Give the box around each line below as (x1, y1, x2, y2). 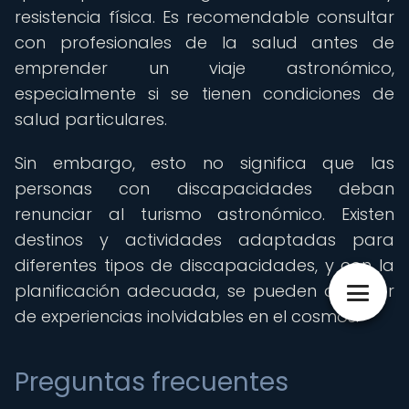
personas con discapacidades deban (15, 177, 394, 200)
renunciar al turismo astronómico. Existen (15, 203, 394, 225)
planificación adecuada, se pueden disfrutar (15, 279, 394, 302)
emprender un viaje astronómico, (15, 57, 394, 79)
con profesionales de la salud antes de (15, 31, 394, 54)
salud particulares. (15, 108, 167, 131)
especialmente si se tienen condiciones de (15, 82, 394, 105)
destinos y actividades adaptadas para (15, 228, 394, 251)
